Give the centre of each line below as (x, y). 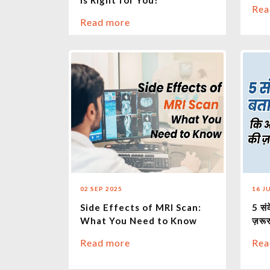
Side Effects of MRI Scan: (141, 208)
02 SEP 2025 (101, 189)
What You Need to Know (139, 221)
